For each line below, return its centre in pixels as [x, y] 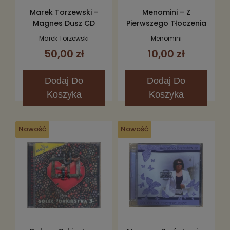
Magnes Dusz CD [64, 23]
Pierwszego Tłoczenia [166, 23]
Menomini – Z [166, 12]
